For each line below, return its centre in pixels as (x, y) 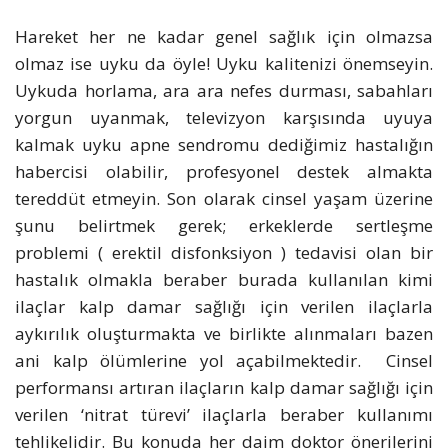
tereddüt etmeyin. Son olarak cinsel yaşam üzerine (224, 199)
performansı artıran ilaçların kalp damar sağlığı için (224, 388)
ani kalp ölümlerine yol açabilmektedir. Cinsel (224, 361)
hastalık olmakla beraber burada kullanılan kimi (224, 280)
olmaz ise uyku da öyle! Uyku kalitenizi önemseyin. (224, 64)
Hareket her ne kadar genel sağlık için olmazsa (224, 37)
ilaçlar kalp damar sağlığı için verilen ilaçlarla (224, 307)
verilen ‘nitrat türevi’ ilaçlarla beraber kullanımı (224, 415)
